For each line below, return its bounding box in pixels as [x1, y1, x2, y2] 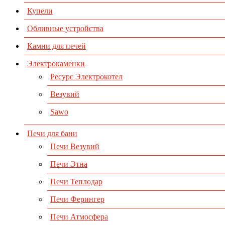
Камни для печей [27, 42, 86, 51]
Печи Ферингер [50, 195, 104, 204]
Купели [27, 7, 53, 16]
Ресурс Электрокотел [50, 72, 123, 81]
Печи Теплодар [50, 177, 102, 186]
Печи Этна [50, 160, 87, 169]
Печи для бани [27, 129, 77, 138]
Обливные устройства [27, 24, 103, 33]
